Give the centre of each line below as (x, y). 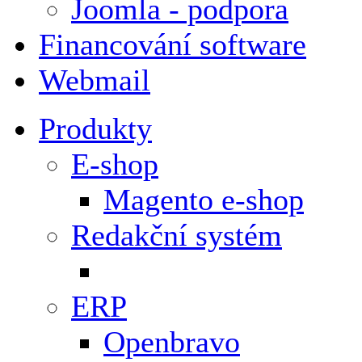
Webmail (95, 80)
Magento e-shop (204, 199)
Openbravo (172, 341)
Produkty (95, 128)
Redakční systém (177, 235)
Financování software (173, 44)
